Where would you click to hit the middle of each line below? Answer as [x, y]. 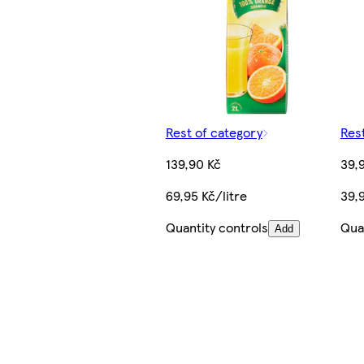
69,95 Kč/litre [206, 196]
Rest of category [214, 132]
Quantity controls [217, 227]
